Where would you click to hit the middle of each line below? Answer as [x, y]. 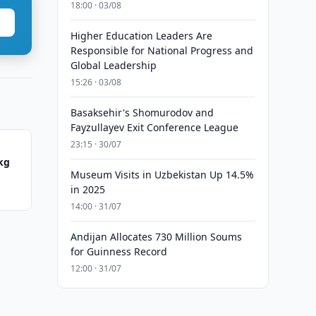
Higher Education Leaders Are [141, 36]
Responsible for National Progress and [162, 50]
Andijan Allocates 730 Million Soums [156, 237]
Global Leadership [113, 65]
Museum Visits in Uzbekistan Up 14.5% [162, 175]
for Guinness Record [119, 251]
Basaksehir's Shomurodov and [142, 113]
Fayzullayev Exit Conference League [154, 127]
